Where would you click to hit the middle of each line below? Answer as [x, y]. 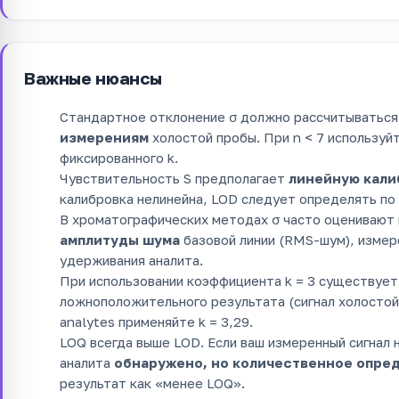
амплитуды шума [120, 239]
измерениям [104, 137]
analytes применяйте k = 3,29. [156, 321]
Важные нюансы [94, 77]
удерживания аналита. [131, 260]
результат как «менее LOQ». [152, 383]
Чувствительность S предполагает [174, 178]
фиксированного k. [119, 157]
